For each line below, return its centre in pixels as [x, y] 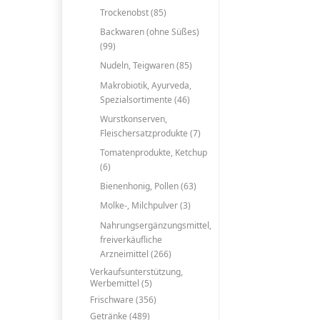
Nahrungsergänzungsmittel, [156, 225]
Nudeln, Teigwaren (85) [146, 66]
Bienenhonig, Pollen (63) [149, 186]
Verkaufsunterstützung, [136, 271]
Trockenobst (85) [134, 13]
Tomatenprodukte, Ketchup [154, 152]
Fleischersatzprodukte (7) [151, 133]
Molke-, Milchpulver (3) [146, 206]
